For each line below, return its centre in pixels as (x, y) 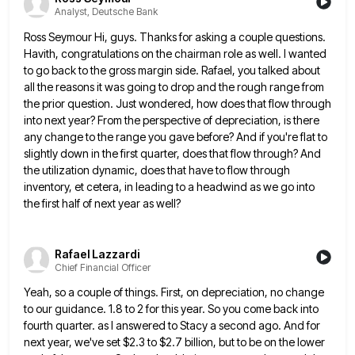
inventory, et (54, 186)
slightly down (56, 153)
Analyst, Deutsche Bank (106, 12)
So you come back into (263, 309)
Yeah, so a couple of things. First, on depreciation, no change (174, 292)
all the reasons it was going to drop (109, 86)
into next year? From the (82, 120)
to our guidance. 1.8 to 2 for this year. (115, 309)
